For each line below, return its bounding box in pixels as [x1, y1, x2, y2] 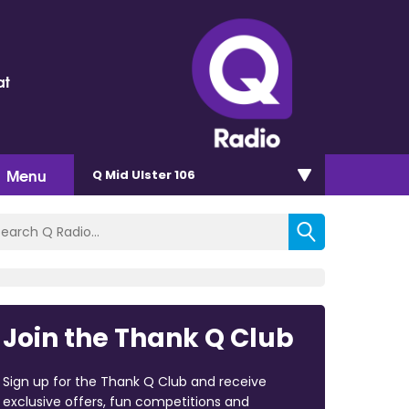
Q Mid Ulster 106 [92, 165, 195, 184]
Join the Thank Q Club [2, 320, 294, 356]
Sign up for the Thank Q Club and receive [2, 372, 267, 391]
